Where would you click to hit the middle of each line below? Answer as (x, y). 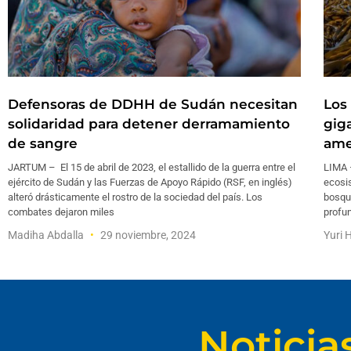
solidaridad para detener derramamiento (149, 123)
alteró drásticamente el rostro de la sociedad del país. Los (135, 197)
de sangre (43, 143)
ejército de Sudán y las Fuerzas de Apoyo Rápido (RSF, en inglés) (150, 182)
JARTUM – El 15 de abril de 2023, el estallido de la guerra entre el (152, 167)
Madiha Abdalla (47, 235)
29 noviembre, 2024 (147, 235)
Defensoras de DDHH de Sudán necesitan (153, 104)
